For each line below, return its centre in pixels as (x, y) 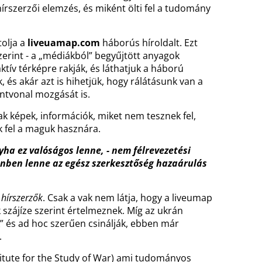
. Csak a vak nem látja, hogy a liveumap (127, 198)
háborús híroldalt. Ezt (150, 43)
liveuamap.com (65, 43)
